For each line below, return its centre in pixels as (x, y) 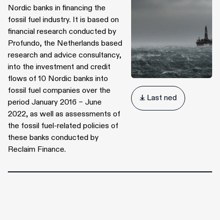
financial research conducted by (62, 31)
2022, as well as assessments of (64, 114)
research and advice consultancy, (65, 55)
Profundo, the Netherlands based (65, 43)
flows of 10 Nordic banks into (58, 79)
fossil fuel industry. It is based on (63, 20)
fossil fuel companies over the (59, 90)
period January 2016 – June (55, 102)
